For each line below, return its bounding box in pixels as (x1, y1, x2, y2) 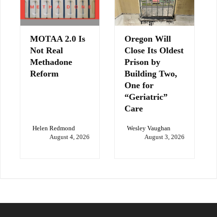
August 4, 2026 (49, 133, 90, 140)
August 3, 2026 (144, 133, 185, 140)
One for (124, 80, 154, 90)
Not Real (30, 45, 63, 55)
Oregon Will (124, 33, 171, 44)
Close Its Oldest (124, 45, 184, 55)
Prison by (124, 57, 161, 67)
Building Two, (124, 68, 178, 78)
